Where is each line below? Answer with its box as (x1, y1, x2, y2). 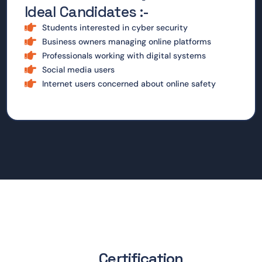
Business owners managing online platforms (42, 36, 211, 47)
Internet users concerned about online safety (42, 78, 216, 89)
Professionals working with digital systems (42, 50, 206, 61)
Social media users (42, 64, 115, 75)
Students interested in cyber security (42, 22, 188, 33)
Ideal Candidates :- (25, 2, 149, 21)
